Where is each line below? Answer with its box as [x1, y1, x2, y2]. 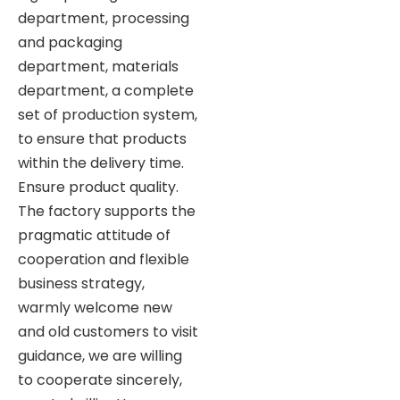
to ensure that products [18, 128, 187, 149]
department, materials [18, 55, 179, 77]
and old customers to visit [18, 321, 198, 342]
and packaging [18, 31, 122, 53]
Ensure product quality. [18, 176, 179, 197]
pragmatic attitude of [18, 224, 171, 246]
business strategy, [18, 272, 145, 294]
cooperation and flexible [18, 248, 189, 270]
